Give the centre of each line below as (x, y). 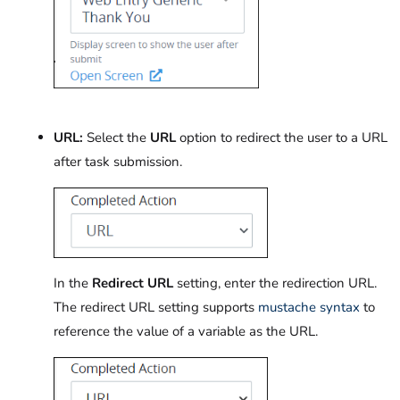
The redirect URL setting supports (156, 307)
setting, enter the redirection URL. (275, 283)
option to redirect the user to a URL (282, 138)
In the (73, 283)
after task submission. (121, 162)
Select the (117, 138)
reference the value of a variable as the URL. (186, 331)
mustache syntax (309, 307)
